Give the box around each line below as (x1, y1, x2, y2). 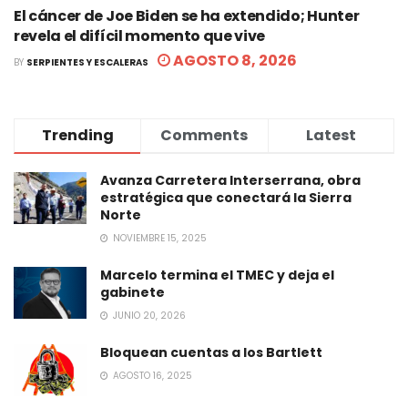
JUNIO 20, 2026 (110, 308, 186, 322)
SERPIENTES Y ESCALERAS (26, 55, 148, 69)
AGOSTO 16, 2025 (110, 368, 192, 382)
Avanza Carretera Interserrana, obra (100, 170, 361, 189)
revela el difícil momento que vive (14, 25, 266, 46)
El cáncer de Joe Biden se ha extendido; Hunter (14, 5, 360, 26)
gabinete (100, 282, 165, 301)
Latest (305, 124, 356, 146)
